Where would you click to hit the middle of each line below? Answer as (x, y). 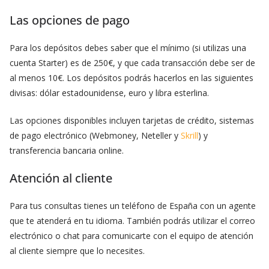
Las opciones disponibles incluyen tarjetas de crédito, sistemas (132, 121)
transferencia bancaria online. (67, 151)
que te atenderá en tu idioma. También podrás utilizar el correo (132, 221)
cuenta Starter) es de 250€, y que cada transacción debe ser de (132, 63)
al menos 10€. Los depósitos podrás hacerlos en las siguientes (131, 78)
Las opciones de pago (70, 20)
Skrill (189, 136)
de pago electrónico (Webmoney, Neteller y (95, 136)
